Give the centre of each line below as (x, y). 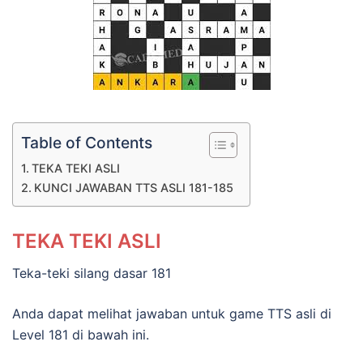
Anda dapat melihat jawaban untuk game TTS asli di (172, 313)
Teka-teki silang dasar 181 (92, 273)
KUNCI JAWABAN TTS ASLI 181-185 (133, 188)
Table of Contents (87, 143)
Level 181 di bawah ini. (81, 334)
